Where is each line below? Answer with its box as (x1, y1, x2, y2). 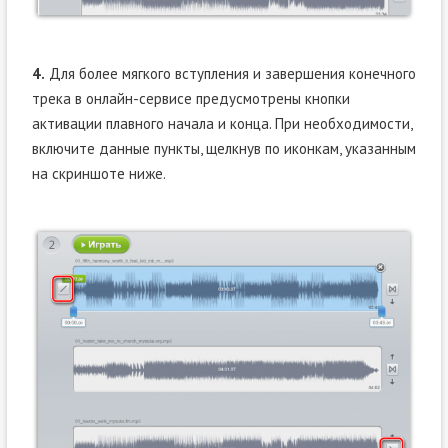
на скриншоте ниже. (31, 163, 166, 183)
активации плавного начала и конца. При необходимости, (31, 113, 412, 133)
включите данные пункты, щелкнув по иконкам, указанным (31, 138, 416, 158)
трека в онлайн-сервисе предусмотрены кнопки (31, 88, 350, 108)
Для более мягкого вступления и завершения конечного (44, 63, 416, 83)
